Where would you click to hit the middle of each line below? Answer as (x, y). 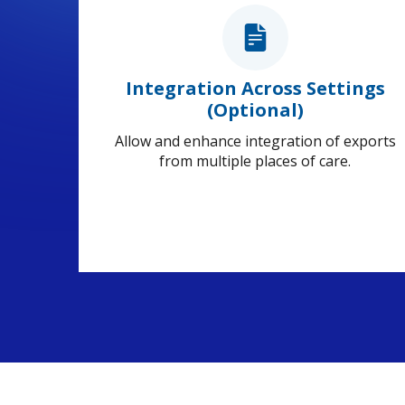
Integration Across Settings (255, 89)
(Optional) (255, 110)
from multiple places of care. (255, 161)
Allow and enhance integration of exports (255, 141)
